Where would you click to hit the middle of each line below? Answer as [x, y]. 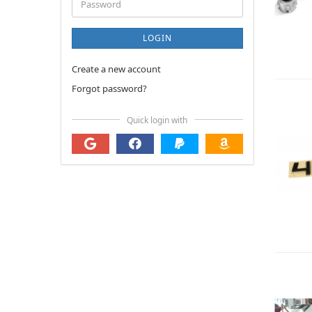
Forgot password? [109, 88]
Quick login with [157, 120]
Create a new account [116, 69]
